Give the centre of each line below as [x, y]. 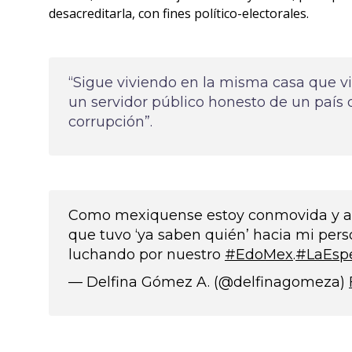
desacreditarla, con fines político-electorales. [179, 13]
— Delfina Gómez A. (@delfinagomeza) [209, 282]
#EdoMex [259, 255]
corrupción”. [110, 122]
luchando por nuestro [147, 255]
